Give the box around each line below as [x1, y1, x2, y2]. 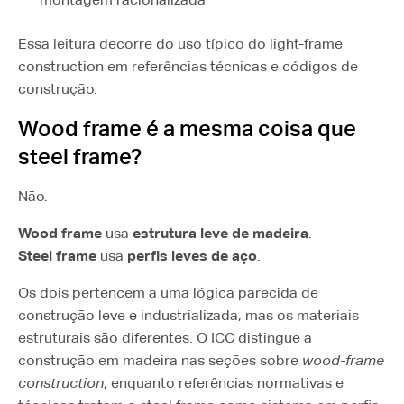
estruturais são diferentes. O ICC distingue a [18, 329, 312, 346]
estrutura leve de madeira [133, 225, 308, 242]
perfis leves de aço [127, 247, 257, 264]
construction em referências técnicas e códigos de [18, 58, 358, 75]
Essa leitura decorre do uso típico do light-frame [18, 35, 343, 52]
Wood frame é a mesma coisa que [18, 116, 356, 141]
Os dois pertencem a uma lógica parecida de [18, 284, 318, 301]
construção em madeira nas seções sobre [18, 352, 302, 369]
